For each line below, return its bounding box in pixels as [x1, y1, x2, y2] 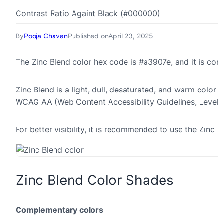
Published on [68, 32, 109, 40]
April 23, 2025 [109, 32, 153, 40]
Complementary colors [16, 205, 103, 215]
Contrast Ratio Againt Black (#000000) [16, 8, 160, 18]
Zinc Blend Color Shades [16, 172, 174, 188]
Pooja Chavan [24, 32, 68, 40]
